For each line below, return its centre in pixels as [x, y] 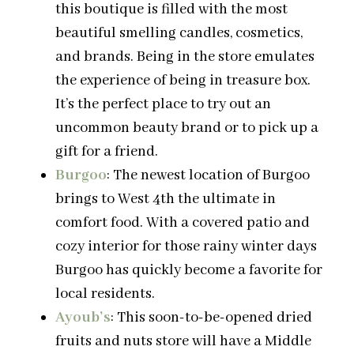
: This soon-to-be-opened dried [211, 317]
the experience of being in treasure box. [183, 80]
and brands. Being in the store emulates [185, 56]
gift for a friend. [107, 151]
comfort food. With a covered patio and [183, 222]
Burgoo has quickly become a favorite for [189, 270]
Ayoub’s [83, 317]
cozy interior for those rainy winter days [186, 246]
